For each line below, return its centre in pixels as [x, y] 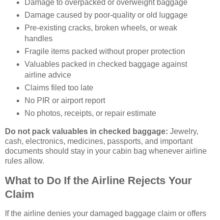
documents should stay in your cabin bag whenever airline [106, 151]
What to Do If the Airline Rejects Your [98, 180]
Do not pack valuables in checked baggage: [86, 131]
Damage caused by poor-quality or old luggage [106, 15]
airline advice [48, 75]
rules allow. [25, 161]
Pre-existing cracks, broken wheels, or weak [101, 28]
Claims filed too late [59, 87]
